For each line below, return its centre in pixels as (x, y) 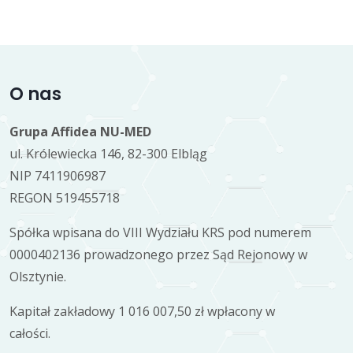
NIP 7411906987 (58, 176)
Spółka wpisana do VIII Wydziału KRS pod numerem (160, 233)
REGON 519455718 (65, 198)
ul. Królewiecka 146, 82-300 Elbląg (108, 154)
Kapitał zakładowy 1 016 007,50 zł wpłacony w (142, 312)
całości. (30, 334)
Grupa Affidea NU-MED (80, 132)
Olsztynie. (38, 277)
